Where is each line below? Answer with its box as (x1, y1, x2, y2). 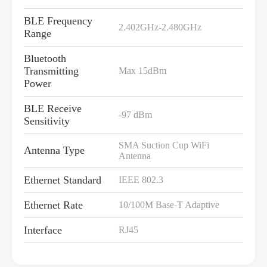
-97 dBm (119, 110, 152, 120)
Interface (24, 224, 62, 237)
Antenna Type (24, 144, 85, 157)
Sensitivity (24, 115, 70, 128)
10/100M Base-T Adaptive (119, 200, 219, 210)
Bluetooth (24, 52, 66, 65)
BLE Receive (24, 103, 82, 115)
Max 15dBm (119, 66, 166, 76)
